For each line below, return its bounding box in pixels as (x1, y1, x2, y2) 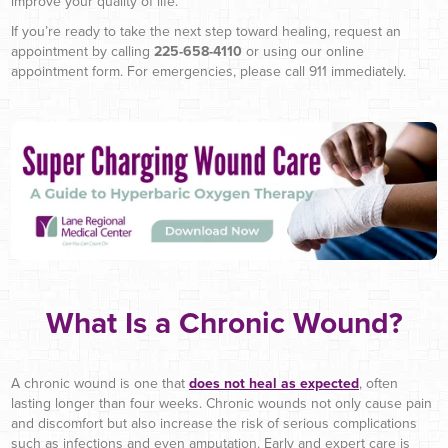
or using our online (242, 42, 364, 60)
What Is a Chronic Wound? (45, 305, 403, 343)
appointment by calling (11, 42, 154, 60)
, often (359, 375, 398, 393)
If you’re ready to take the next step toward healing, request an (11, 22, 401, 40)
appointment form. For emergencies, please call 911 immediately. (11, 62, 406, 80)
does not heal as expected (189, 375, 359, 393)
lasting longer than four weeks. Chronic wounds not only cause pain (11, 395, 432, 413)
